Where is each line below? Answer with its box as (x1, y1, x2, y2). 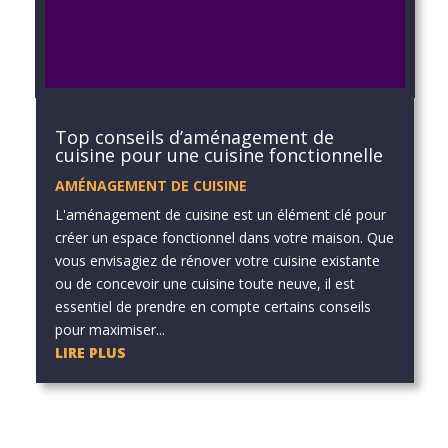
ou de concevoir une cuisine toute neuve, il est (54, 273, 355, 293)
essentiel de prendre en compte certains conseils (54, 296, 371, 316)
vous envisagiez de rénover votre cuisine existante (54, 250, 380, 270)
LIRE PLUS (54, 342, 126, 362)
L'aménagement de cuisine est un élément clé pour (54, 204, 386, 224)
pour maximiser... (54, 319, 165, 339)
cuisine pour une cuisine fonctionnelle (54, 142, 383, 167)
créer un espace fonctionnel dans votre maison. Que (54, 227, 394, 247)
